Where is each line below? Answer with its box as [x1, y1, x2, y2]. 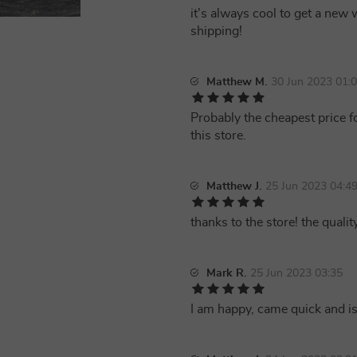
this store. [190, 129, 246, 142]
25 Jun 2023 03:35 [250, 268, 343, 279]
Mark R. [206, 268, 246, 279]
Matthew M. [206, 76, 267, 88]
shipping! [190, 25, 242, 37]
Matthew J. [206, 181, 261, 192]
